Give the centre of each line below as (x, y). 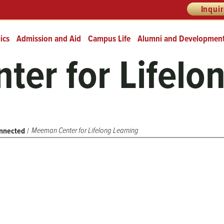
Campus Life (109, 38)
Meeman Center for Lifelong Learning (85, 130)
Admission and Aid (49, 38)
